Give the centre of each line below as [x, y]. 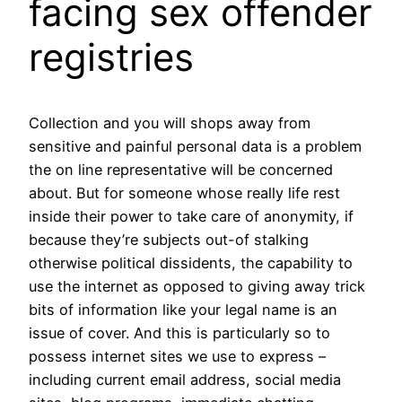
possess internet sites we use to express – [177, 357]
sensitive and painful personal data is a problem [195, 147]
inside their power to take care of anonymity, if [191, 217]
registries [111, 57]
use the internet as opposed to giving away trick [197, 287]
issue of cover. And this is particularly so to [179, 333]
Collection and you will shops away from [170, 123]
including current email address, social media [185, 380]
